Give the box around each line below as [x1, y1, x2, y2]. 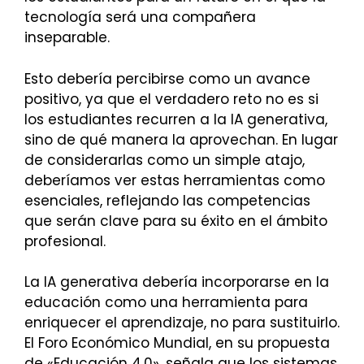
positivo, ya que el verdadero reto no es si [24, 89, 318, 109]
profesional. [24, 231, 106, 251]
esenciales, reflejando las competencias [24, 190, 310, 210]
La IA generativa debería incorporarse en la [24, 272, 329, 292]
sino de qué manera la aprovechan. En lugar [24, 129, 338, 149]
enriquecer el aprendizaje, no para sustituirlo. [24, 313, 340, 333]
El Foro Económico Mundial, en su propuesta [24, 333, 330, 353]
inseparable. [24, 28, 110, 48]
